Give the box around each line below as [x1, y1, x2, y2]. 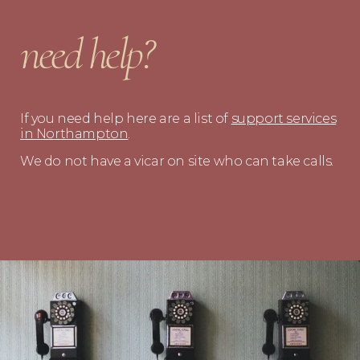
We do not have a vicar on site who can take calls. [20, 153, 333, 169]
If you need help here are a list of [20, 111, 231, 127]
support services [231, 111, 337, 127]
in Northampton [20, 126, 129, 142]
